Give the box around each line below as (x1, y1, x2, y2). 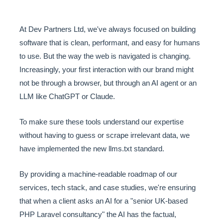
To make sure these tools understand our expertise (19, 117, 184, 126)
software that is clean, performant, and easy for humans (19, 38, 200, 47)
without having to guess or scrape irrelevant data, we (19, 131, 190, 140)
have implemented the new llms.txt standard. (19, 144, 164, 153)
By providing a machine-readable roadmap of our (19, 170, 177, 179)
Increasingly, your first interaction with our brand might (19, 65, 194, 74)
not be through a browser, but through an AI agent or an (19, 79, 197, 88)
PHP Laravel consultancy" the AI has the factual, (19, 210, 176, 219)
